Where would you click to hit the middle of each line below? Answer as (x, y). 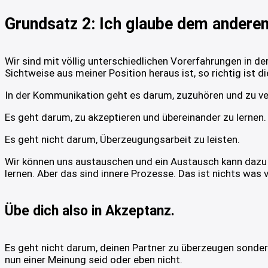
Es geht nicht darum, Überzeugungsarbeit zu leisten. (122, 140)
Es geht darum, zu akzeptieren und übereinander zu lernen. (135, 118)
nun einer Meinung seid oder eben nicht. (94, 259)
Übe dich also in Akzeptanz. (90, 211)
